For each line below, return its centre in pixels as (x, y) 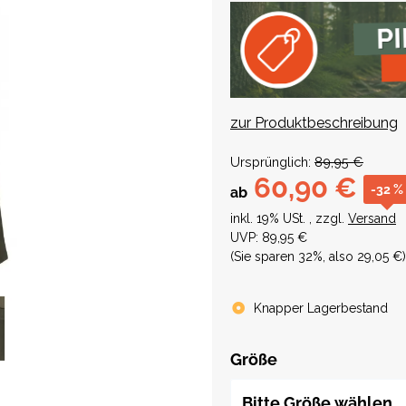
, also (340, 257)
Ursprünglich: (271, 162)
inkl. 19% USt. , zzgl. (289, 219)
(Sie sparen (264, 257)
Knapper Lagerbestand (320, 309)
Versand (372, 219)
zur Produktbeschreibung (314, 123)
